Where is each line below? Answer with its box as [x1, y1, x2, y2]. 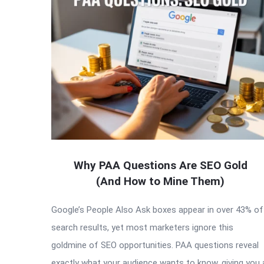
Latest [51, 5, 100, 24]
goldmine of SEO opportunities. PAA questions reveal [51, 239, 259, 250]
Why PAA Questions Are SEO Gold [73, 158, 247, 172]
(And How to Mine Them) [96, 174, 225, 188]
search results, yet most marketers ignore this [51, 222, 233, 233]
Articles [51, 28, 111, 48]
